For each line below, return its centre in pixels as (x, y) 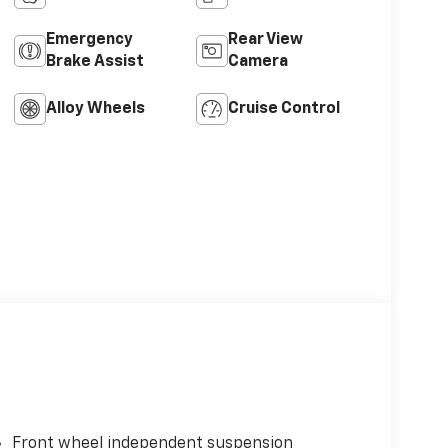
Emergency (89, 40)
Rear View (266, 40)
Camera (258, 62)
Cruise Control (284, 109)
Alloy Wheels (95, 109)
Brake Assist (94, 62)
